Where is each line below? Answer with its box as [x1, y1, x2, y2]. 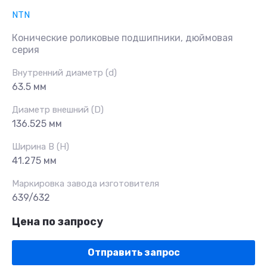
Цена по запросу [12, 215, 103, 229]
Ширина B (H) [12, 141, 69, 153]
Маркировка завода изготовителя [12, 178, 159, 190]
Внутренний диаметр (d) [12, 67, 117, 79]
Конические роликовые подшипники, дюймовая [12, 32, 233, 44]
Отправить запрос [87, 247, 180, 259]
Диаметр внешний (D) [12, 104, 104, 116]
